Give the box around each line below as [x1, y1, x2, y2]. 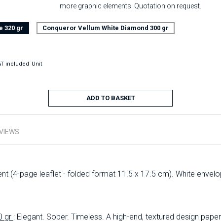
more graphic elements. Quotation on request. [60, 2, 201, 10]
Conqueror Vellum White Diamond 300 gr [42, 24, 169, 32]
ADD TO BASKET [86, 94, 135, 102]
